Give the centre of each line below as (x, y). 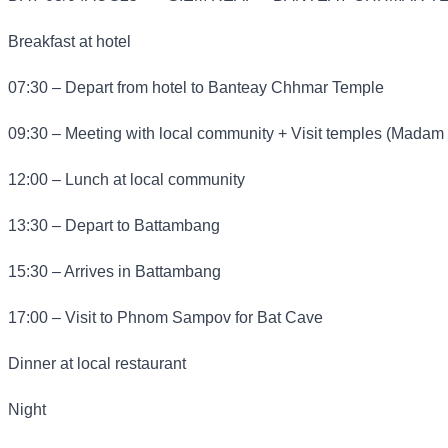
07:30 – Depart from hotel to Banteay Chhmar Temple (196, 88)
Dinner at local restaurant (99, 364)
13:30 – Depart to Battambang (114, 226)
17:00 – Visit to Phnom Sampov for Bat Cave (165, 318)
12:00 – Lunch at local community (128, 180)
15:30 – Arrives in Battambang (114, 272)
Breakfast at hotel (69, 42)
